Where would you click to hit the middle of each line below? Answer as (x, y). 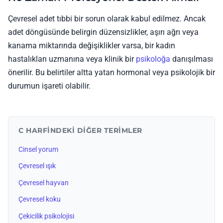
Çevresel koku (40, 200)
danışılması (192, 59)
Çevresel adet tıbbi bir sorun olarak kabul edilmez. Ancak (107, 18)
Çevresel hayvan (44, 183)
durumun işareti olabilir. (49, 86)
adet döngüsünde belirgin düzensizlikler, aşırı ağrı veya (103, 32)
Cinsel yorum (38, 149)
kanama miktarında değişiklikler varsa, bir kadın (92, 45)
